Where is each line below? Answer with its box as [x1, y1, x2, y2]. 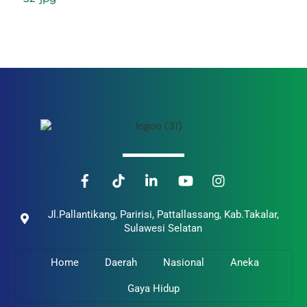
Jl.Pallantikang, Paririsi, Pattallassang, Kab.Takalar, [47, 208, 279, 221]
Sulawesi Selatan [124, 221, 202, 234]
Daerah [105, 256, 137, 269]
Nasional [162, 256, 204, 269]
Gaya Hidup [127, 282, 180, 295]
